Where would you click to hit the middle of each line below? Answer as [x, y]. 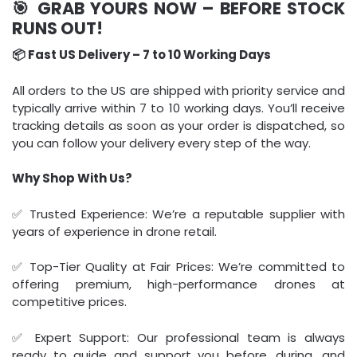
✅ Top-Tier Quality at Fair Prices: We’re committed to [178, 267]
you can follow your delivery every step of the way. [161, 143]
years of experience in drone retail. [114, 231]
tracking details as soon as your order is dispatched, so [178, 125]
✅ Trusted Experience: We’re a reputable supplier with [178, 214]
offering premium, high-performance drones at [178, 284]
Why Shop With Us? [72, 178]
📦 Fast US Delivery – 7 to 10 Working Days [141, 55]
